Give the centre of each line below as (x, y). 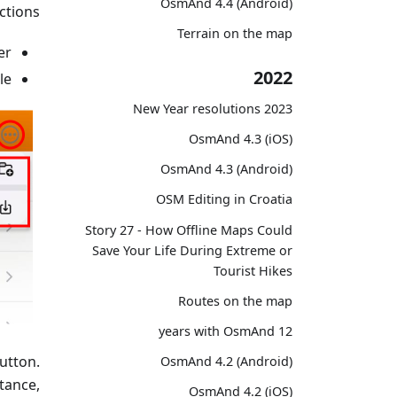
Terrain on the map (235, 34)
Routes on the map (235, 300)
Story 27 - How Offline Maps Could (189, 230)
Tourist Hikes (253, 270)
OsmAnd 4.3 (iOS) (241, 139)
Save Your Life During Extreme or (192, 250)
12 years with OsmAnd (285, 331)
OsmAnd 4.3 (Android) (226, 169)
